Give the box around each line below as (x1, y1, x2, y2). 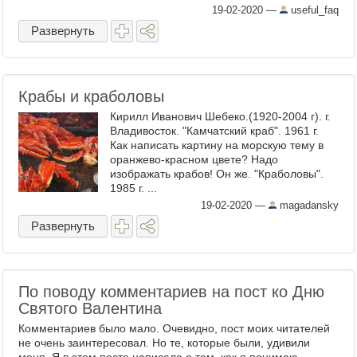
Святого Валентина (18, 300, 162, 317)
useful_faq (288, 4, 339, 16)
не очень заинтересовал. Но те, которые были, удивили (18, 336, 310, 349)
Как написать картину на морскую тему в (110, 139, 324, 151)
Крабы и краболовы (18, 88, 164, 105)
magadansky (277, 199, 339, 211)
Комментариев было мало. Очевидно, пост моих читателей (18, 322, 330, 335)
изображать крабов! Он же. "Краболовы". (110, 167, 324, 180)
